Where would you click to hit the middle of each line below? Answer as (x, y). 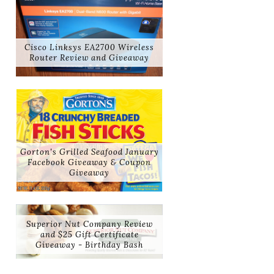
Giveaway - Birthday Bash (89, 245)
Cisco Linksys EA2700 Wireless (89, 48)
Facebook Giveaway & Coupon (89, 162)
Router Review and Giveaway (89, 58)
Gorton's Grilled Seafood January (89, 152)
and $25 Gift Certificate (89, 235)
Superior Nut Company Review (89, 224)
